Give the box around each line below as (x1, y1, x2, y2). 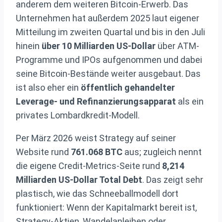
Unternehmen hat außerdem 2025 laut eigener (16, 12, 199, 23)
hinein (16, 40, 42, 51)
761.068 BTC (71, 146, 122, 157)
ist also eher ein (16, 82, 81, 93)
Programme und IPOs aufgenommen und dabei (16, 54, 202, 65)
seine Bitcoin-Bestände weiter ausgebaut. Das (16, 68, 201, 79)
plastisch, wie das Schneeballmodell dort (16, 188, 178, 199)
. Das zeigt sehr (142, 174, 203, 185)
